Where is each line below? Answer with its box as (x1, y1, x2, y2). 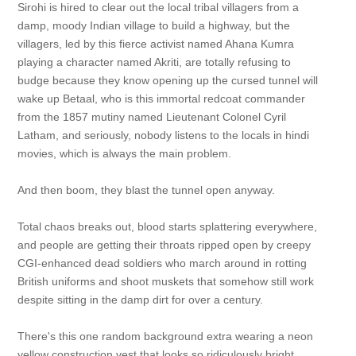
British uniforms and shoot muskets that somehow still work (17, 275, 314, 288)
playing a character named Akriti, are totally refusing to (17, 56, 291, 68)
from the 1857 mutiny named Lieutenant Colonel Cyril (17, 110, 286, 123)
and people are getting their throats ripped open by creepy (17, 238, 311, 251)
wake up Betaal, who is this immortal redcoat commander (17, 92, 305, 105)
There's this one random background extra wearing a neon (17, 330, 313, 342)
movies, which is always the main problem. (17, 147, 231, 160)
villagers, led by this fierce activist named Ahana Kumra (17, 37, 294, 50)
